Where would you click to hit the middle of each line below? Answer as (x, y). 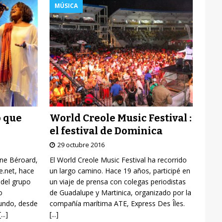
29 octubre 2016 (81, 144)
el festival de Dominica (106, 131)
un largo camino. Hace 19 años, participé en (120, 170)
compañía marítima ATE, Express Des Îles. (117, 203)
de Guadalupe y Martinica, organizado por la (120, 192)
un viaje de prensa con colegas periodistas (117, 181)
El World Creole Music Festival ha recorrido (118, 160)
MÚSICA (66, 6)
